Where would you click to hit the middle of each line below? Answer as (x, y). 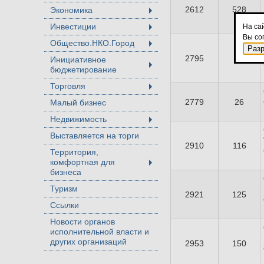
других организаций (88, 242)
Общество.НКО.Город (92, 43)
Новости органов (82, 222)
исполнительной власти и (100, 232)
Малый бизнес (78, 103)
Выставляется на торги (95, 136)
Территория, (74, 152)
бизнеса (66, 172)
